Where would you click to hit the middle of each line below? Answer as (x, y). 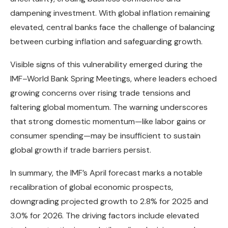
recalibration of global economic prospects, (92, 187)
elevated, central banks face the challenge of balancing (112, 27)
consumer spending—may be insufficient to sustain (105, 136)
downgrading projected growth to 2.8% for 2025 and (109, 202)
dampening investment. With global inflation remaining (110, 13)
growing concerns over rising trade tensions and (100, 93)
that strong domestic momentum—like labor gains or (108, 122)
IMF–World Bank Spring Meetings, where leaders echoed (113, 79)
